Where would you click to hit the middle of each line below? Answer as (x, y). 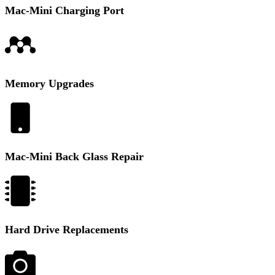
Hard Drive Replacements (67, 230)
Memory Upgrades (49, 83)
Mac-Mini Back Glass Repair (74, 157)
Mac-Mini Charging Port (64, 10)
